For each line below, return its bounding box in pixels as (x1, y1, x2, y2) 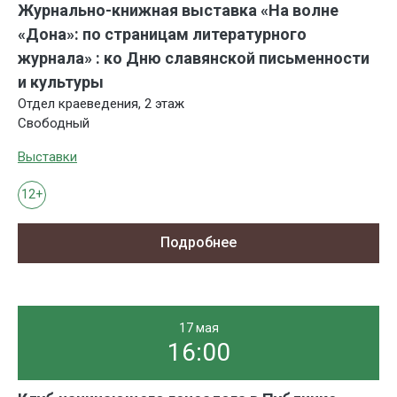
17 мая (178, 320, 219, 335)
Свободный (18, 114, 90, 131)
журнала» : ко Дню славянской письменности (18, 48, 370, 67)
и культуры (18, 72, 104, 91)
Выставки (18, 148, 77, 165)
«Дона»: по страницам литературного (18, 24, 307, 43)
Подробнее (160, 234, 237, 252)
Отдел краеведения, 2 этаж (18, 95, 184, 112)
